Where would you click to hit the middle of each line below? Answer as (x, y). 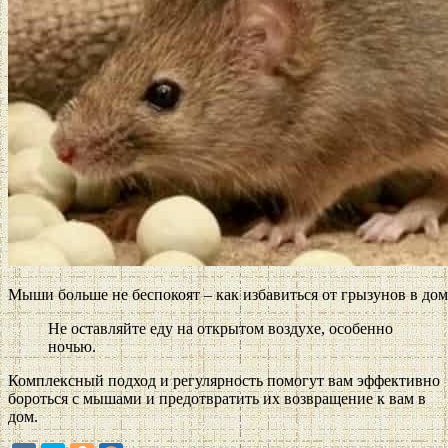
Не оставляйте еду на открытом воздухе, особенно (220, 329)
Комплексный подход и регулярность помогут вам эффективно (224, 381)
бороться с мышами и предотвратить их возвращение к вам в (217, 399)
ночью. (72, 347)
